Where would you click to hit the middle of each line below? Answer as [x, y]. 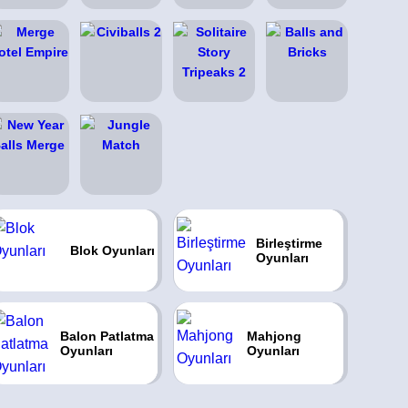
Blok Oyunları [112, 250]
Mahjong [275, 336]
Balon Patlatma [107, 336]
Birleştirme [289, 243]
